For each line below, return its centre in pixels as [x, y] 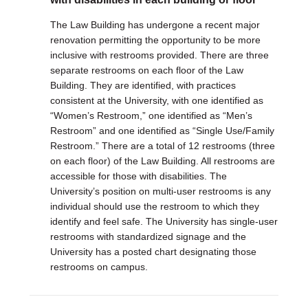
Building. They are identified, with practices [143, 85]
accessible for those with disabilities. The [138, 176]
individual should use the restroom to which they [154, 206]
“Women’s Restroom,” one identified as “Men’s [151, 115]
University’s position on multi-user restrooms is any [160, 191]
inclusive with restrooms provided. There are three [159, 55]
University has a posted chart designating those [153, 252]
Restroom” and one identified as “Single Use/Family [162, 131]
